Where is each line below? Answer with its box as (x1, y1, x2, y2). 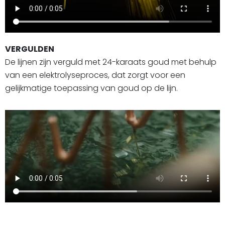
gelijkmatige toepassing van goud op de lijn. (5, 82, 178, 94)
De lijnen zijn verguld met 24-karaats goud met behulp (5, 56, 216, 68)
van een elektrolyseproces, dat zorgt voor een (5, 69, 185, 81)
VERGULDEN (5, 43, 54, 55)
